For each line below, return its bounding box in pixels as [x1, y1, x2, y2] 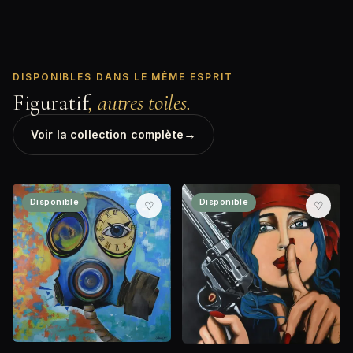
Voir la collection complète [31, 128, 184, 142]
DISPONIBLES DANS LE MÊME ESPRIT [13, 71, 233, 84]
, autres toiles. [88, 89, 191, 117]
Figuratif [13, 89, 89, 117]
